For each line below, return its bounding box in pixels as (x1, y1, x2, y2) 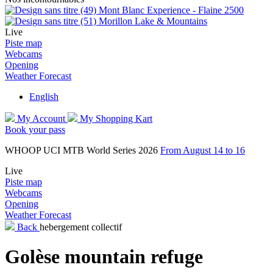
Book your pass (5, 124, 65, 135)
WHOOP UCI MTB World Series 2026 (5, 145, 160, 155)
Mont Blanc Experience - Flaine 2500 (99, 5, 244, 15)
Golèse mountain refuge (5, 246, 203, 268)
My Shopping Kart (80, 113, 152, 124)
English (29, 91, 58, 102)
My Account (17, 113, 65, 124)
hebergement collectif (40, 222, 122, 232)
